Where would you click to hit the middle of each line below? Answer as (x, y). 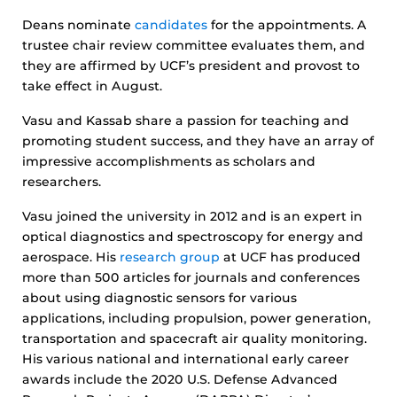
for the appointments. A (287, 25)
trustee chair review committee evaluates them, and (194, 45)
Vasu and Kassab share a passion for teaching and (186, 121)
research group (170, 257)
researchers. (62, 182)
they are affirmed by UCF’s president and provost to (191, 66)
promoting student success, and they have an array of (198, 141)
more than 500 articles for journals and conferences (191, 277)
